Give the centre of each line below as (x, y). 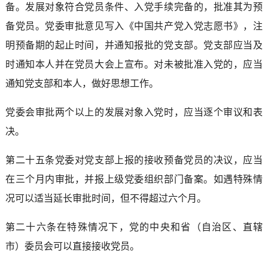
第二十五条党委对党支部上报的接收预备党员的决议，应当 (134, 160)
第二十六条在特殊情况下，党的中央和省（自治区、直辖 (134, 227)
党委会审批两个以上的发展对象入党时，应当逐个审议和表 (134, 112)
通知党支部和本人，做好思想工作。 (82, 83)
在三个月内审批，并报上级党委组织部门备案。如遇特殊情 (134, 179)
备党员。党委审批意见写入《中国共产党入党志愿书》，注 (134, 26)
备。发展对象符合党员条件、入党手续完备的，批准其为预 (134, 7)
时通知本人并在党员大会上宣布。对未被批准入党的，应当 (134, 64)
